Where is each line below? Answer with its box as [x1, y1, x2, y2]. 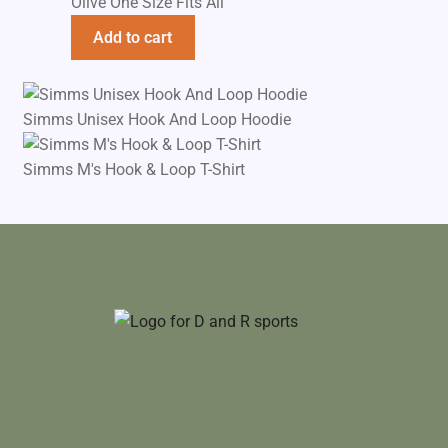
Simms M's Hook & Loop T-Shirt [22, 160, 245, 180]
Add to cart [93, 27, 173, 47]
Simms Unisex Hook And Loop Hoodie [22, 110, 291, 130]
